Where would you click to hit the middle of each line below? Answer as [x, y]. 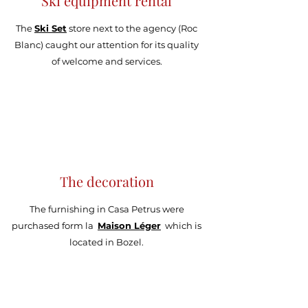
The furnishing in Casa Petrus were [107, 209]
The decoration [107, 181]
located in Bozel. [107, 242]
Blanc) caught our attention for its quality [107, 45]
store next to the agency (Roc [132, 28]
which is [181, 225]
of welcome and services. [107, 61]
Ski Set [51, 28]
